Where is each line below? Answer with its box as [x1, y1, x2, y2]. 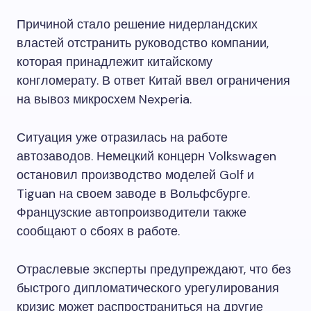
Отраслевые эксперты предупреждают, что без [17, 260, 291, 278]
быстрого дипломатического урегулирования [17, 279, 279, 296]
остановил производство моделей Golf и [17, 166, 254, 183]
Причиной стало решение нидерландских [17, 15, 258, 33]
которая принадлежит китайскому [17, 53, 212, 70]
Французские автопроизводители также [17, 203, 246, 221]
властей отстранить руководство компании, [17, 34, 269, 51]
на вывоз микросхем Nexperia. [17, 90, 192, 108]
